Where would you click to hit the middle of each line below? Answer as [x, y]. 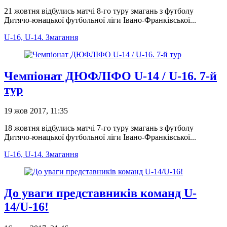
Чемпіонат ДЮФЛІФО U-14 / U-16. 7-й [110, 76]
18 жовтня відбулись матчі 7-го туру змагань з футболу [99, 128]
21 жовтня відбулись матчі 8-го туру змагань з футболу [99, 11]
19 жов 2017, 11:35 [36, 111]
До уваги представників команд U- [100, 193]
